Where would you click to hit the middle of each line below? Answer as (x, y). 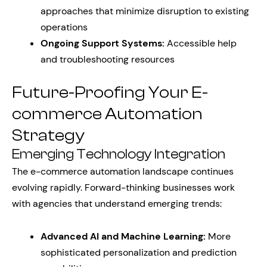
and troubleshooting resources (108, 59)
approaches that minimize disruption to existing (145, 11)
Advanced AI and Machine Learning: (123, 236)
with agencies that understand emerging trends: (117, 204)
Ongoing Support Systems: (103, 43)
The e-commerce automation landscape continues (123, 171)
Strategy (48, 135)
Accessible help (201, 43)
